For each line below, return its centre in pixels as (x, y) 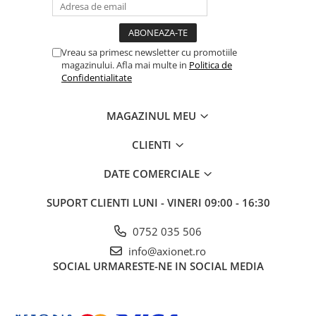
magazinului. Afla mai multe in (125, 65)
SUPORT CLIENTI (89, 202)
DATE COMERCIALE (153, 174)
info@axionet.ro (166, 251)
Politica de (211, 65)
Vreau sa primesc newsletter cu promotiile (149, 52)
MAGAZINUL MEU (153, 116)
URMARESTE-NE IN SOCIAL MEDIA (178, 266)
